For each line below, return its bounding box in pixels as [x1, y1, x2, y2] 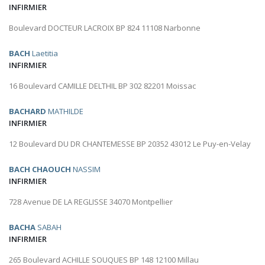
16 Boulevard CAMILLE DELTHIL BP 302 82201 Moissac [9, 80, 196, 92]
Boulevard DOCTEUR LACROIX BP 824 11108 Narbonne [9, 22, 201, 34]
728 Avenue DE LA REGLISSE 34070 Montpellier [9, 196, 173, 208]
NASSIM [71, 164, 101, 175]
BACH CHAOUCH [9, 164, 71, 175]
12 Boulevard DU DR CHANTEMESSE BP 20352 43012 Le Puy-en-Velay [9, 138, 251, 150]
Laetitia [30, 48, 58, 59]
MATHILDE [46, 106, 83, 117]
